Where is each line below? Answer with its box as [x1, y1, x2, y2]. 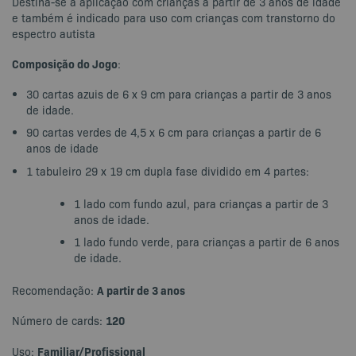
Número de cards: [12, 313, 106, 328]
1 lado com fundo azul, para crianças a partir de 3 [74, 195, 329, 211]
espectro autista [12, 25, 95, 41]
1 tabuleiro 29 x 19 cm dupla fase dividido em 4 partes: [26, 163, 310, 178]
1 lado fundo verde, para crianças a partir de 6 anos [74, 234, 340, 250]
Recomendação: [12, 283, 97, 298]
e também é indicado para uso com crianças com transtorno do [12, 10, 335, 25]
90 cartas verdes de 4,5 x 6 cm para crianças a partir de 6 [26, 125, 322, 140]
